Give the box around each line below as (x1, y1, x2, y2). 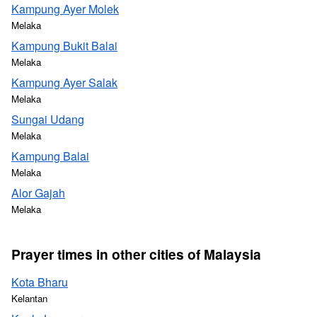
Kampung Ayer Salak (11, 74, 117, 91)
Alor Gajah (11, 185, 65, 201)
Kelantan (11, 292, 47, 305)
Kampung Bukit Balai (11, 38, 117, 54)
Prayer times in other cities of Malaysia (11, 244, 261, 264)
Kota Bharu (11, 274, 68, 290)
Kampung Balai (11, 148, 89, 164)
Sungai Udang (11, 111, 84, 127)
